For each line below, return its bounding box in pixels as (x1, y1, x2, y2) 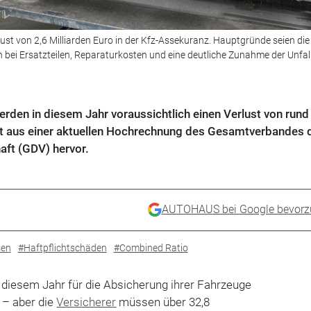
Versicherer (56, 294, 117, 309)
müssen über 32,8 (116, 294, 210, 309)
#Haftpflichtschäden (17, 242, 107, 253)
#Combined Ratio (113, 242, 188, 253)
